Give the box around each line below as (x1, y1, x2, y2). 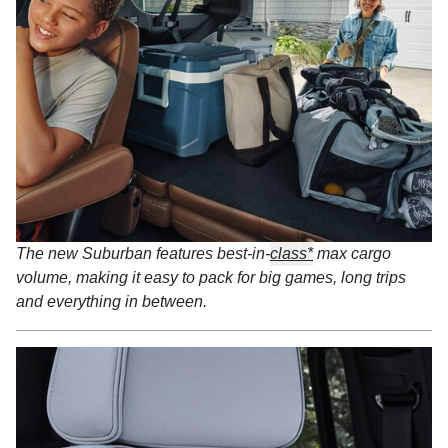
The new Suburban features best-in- (16, 244, 270, 262)
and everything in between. (16, 292, 207, 310)
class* (270, 244, 313, 262)
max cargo (313, 244, 391, 262)
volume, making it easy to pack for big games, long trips (16, 268, 406, 286)
